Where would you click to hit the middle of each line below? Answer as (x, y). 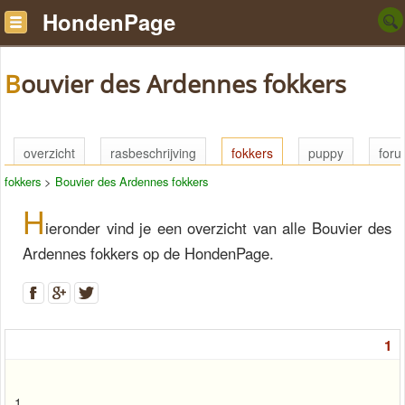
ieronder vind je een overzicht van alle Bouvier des (218, 228)
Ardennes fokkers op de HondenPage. (148, 253)
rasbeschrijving (153, 153)
